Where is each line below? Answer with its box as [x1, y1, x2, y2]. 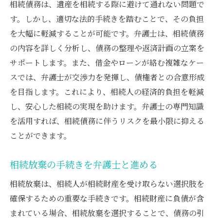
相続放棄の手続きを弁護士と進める [10, 157, 158, 171]
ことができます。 [10, 129, 72, 141]
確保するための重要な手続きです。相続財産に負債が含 [10, 192, 204, 204]
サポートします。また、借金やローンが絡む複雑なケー [10, 56, 204, 68]
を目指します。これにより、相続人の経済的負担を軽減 [10, 86, 204, 97]
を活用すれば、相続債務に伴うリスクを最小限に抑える [10, 115, 204, 127]
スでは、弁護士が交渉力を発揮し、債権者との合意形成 [10, 71, 204, 83]
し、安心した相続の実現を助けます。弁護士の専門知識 [10, 100, 204, 112]
